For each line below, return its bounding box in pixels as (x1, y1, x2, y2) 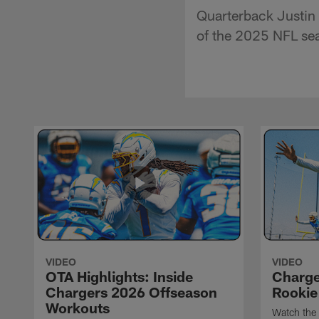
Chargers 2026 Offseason (46, 283, 217, 300)
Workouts (46, 298, 110, 316)
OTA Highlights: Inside (46, 267, 193, 285)
